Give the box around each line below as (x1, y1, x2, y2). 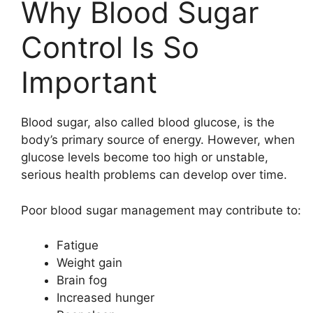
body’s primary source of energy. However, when (21, 133, 295, 147)
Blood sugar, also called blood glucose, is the (21, 115, 275, 129)
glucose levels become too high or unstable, (21, 150, 268, 164)
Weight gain (57, 256, 122, 270)
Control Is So (21, 29, 199, 65)
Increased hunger (57, 291, 154, 305)
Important (21, 64, 157, 100)
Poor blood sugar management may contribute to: (21, 203, 301, 217)
